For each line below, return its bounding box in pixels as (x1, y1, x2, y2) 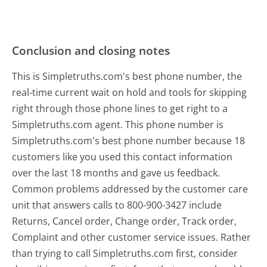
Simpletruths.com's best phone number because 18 (12, 133, 246, 147)
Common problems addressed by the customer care (12, 182, 249, 195)
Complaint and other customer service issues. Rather (12, 230, 252, 244)
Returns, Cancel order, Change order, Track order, (12, 214, 237, 228)
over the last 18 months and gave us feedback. (12, 166, 221, 179)
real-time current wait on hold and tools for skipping (12, 85, 247, 99)
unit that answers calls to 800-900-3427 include (12, 198, 222, 212)
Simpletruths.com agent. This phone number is (12, 117, 224, 131)
